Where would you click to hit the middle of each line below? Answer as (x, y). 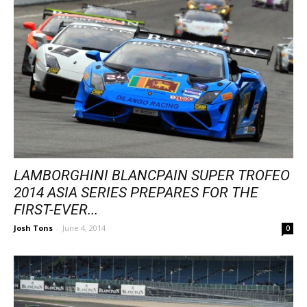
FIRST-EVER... (56, 210)
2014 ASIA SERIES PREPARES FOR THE (136, 193)
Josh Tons (33, 228)
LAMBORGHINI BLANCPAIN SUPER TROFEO (152, 176)
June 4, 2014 (84, 228)
